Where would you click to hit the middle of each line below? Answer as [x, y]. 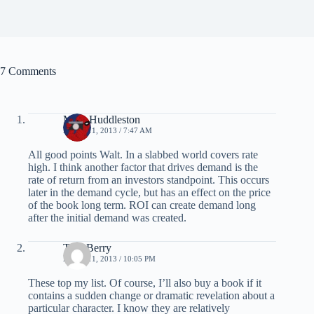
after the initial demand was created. [107, 217]
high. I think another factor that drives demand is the [143, 167]
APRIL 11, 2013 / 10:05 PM [109, 258]
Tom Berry [87, 247]
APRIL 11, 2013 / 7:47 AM [108, 130]
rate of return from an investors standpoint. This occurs [149, 179]
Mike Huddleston [102, 119]
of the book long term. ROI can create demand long [142, 205]
